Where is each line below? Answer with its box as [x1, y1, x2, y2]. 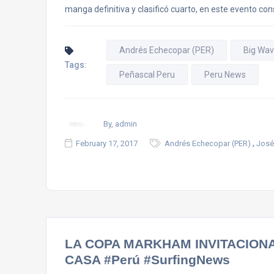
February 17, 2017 [76, 139, 138, 148]
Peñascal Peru [119, 70, 175, 80]
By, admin [103, 119, 137, 128]
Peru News [204, 70, 246, 80]
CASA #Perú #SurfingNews [65, 253, 230, 267]
